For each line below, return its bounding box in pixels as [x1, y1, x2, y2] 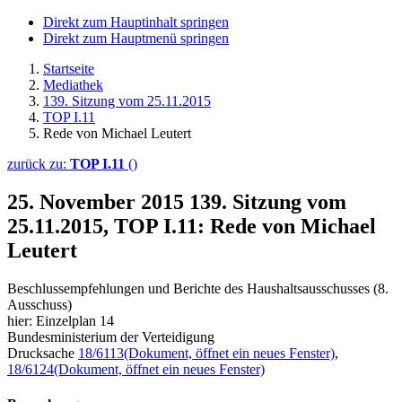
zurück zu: [7, 156, 70, 171]
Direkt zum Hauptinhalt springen [43, 14, 229, 30]
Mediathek [43, 77, 103, 92]
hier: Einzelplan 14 [7, 312, 114, 328]
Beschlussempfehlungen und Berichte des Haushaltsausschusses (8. [7, 280, 389, 296]
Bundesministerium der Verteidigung [7, 328, 214, 345]
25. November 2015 [7, 189, 189, 214]
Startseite [43, 61, 94, 76]
